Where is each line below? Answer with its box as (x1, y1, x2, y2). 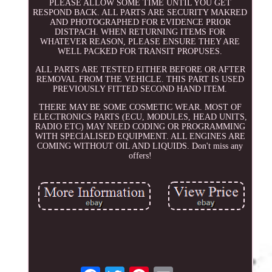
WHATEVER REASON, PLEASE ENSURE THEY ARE (40, 36, 240, 46)
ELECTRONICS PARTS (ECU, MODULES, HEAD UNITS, (33, 112, 247, 121)
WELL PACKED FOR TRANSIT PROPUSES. (58, 46, 223, 56)
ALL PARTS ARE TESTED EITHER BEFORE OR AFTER (35, 64, 245, 74)
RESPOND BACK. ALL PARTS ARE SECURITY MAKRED (33, 7, 248, 17)
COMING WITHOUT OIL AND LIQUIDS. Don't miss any (37, 141, 243, 151)
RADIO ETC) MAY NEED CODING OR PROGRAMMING (35, 121, 245, 131)
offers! (128, 151, 152, 160)
